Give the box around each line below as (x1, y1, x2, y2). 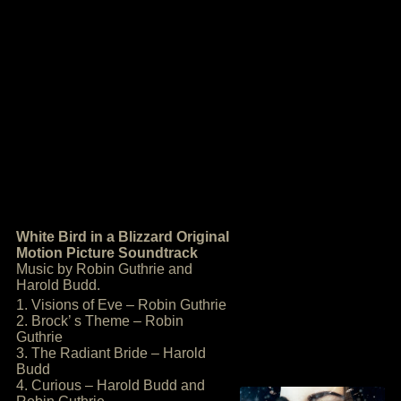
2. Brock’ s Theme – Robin (16, 313, 183, 328)
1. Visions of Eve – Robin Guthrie (16, 297, 226, 312)
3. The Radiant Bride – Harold (16, 346, 206, 361)
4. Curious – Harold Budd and (16, 378, 205, 393)
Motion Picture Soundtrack (16, 245, 198, 260)
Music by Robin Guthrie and (16, 261, 192, 277)
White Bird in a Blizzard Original (16, 229, 229, 244)
